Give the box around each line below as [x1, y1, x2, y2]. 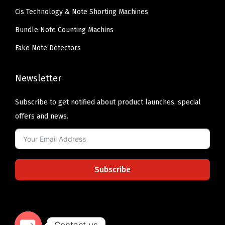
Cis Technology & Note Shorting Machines [15, 7, 148, 16]
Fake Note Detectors [15, 43, 81, 52]
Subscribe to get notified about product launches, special [15, 97, 201, 106]
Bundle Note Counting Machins [15, 25, 114, 34]
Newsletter [15, 72, 61, 84]
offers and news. [15, 111, 68, 121]
